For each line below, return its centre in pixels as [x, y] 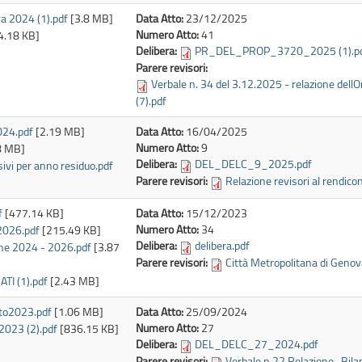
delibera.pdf [222, 245]
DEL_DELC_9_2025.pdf [253, 163]
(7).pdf [151, 101]
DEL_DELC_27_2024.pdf [257, 343]
